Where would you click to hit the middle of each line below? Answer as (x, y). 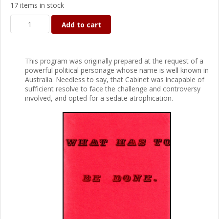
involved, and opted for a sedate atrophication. (99, 98)
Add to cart (81, 24)
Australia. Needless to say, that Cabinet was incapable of (115, 79)
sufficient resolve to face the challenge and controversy (113, 89)
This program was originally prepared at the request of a (114, 61)
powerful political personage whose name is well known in (117, 70)
